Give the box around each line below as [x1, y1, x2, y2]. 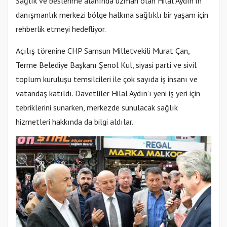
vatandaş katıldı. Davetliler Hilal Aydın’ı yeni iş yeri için [16, 88, 200, 98]
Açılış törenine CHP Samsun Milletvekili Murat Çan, [16, 45, 190, 56]
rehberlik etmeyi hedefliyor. [16, 23, 106, 34]
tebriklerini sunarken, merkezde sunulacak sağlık [16, 102, 178, 112]
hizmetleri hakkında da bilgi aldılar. [16, 116, 133, 127]
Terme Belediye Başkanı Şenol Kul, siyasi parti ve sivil [16, 59, 197, 70]
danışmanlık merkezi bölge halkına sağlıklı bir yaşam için [16, 9, 208, 20]
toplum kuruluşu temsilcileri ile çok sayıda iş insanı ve [16, 73, 198, 84]
